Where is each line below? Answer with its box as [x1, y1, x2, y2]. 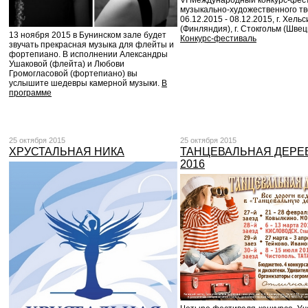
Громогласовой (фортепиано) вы [9, 69, 137, 79]
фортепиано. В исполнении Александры [9, 49, 168, 60]
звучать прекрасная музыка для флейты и [9, 40, 174, 50]
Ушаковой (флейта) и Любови [9, 59, 124, 69]
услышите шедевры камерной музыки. [9, 78, 162, 89]
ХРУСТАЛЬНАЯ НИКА [9, 146, 124, 157]
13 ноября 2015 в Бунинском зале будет [9, 30, 166, 41]
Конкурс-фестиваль [180, 34, 256, 44]
